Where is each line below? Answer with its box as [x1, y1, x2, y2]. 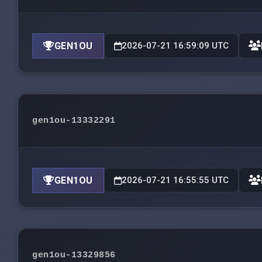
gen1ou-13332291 [32, 115, 116, 126]
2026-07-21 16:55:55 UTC [121, 175, 229, 185]
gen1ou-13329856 [32, 250, 116, 260]
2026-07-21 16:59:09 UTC [121, 40, 229, 51]
